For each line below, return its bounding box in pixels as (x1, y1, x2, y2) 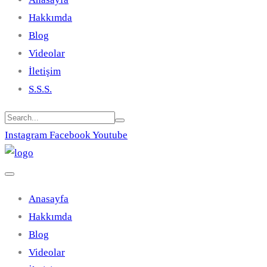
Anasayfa (29, 193, 69, 204)
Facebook (49, 129, 91, 141)
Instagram (5, 129, 47, 141)
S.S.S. (29, 83, 52, 95)
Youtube (92, 129, 128, 141)
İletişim (29, 66, 61, 77)
